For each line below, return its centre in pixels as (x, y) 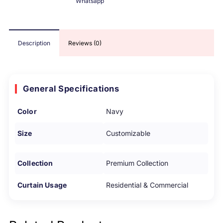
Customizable (128, 133)
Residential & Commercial (147, 185)
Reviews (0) (85, 43)
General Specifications (71, 88)
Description (34, 43)
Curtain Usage (42, 185)
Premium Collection (137, 163)
